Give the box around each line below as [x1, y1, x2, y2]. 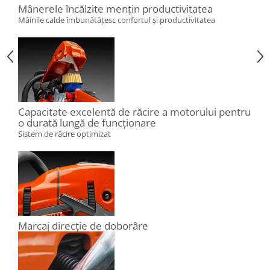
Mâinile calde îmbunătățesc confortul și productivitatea [18, 14, 215, 26]
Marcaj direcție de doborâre [18, 219, 148, 233]
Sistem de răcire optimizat [18, 128, 111, 140]
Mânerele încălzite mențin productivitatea [18, 2, 213, 16]
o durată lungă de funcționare [18, 116, 156, 130]
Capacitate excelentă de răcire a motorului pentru [18, 105, 251, 119]
